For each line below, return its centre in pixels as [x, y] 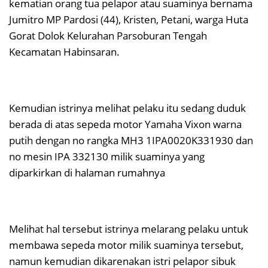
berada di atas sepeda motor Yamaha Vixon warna [125, 124]
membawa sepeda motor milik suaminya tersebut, [126, 245]
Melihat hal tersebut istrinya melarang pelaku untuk [129, 229]
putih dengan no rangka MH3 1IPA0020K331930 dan [131, 141]
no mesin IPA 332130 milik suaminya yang [107, 157]
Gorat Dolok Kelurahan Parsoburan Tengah [108, 36]
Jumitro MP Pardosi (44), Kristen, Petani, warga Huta [129, 20]
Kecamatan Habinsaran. [64, 52]
